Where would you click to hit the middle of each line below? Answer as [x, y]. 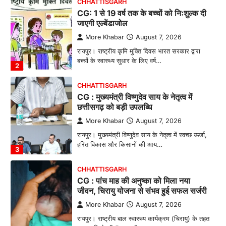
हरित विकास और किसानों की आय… [120, 145]
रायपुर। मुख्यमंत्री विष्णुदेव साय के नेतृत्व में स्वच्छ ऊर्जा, [142, 135]
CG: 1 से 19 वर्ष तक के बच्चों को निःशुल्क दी [142, 13]
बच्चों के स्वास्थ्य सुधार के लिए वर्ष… [119, 61]
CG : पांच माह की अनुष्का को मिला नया [133, 181]
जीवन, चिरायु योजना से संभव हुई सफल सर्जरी [142, 191]
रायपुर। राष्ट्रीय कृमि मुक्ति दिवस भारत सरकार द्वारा [138, 51]
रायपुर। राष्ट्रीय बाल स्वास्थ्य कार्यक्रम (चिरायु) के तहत [143, 219]
